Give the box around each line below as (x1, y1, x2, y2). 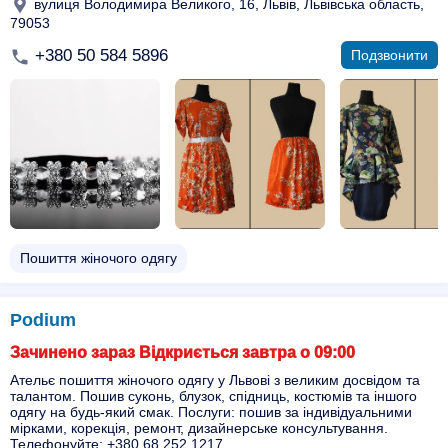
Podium (10, 310, 76, 330)
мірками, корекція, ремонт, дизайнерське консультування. (10, 420, 388, 436)
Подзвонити (351, 47, 428, 63)
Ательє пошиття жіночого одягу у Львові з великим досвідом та (10, 372, 420, 388)
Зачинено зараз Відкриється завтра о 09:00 (10, 344, 355, 361)
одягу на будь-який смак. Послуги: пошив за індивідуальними (10, 404, 412, 420)
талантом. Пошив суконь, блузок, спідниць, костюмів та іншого (10, 388, 417, 404)
